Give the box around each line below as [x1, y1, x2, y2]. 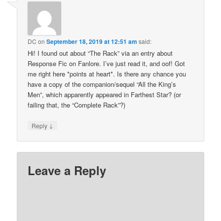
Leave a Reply [28, 162, 107, 179]
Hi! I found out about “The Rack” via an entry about [28, 48, 173, 58]
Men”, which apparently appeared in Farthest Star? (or [28, 89, 182, 99]
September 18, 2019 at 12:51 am [46, 37, 138, 46]
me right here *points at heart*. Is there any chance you [28, 69, 186, 78]
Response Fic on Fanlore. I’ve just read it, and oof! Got [28, 58, 185, 68]
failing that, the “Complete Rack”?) [28, 100, 126, 110]
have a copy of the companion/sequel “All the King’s [28, 79, 177, 89]
